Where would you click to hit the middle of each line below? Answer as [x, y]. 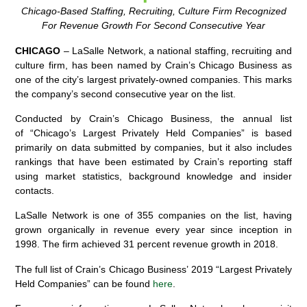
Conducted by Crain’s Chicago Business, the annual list [153, 118]
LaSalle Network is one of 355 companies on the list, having [153, 216]
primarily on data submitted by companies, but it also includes [153, 147]
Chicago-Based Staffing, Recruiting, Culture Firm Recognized [153, 11]
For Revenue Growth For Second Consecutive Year [153, 26]
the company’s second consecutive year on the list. [126, 94]
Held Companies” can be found [84, 283]
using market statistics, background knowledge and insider [153, 176]
